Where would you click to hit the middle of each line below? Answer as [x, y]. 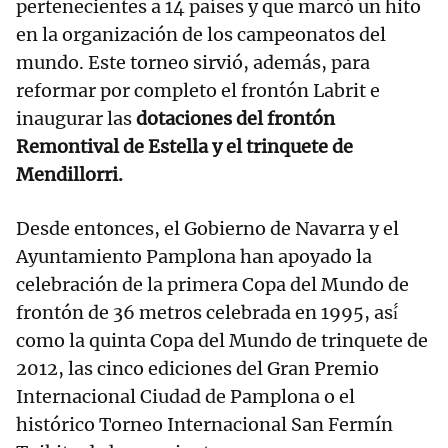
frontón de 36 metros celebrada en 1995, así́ [207, 312]
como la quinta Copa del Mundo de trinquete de [222, 340]
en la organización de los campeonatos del [201, 34]
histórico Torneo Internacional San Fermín [204, 424]
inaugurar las [76, 118]
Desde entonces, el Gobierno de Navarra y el [207, 228]
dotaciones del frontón [235, 118]
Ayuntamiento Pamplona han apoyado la [194, 256]
